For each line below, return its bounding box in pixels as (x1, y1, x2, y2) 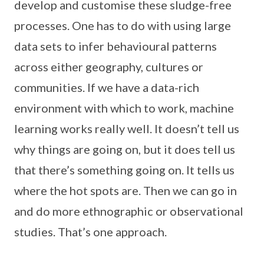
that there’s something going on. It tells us (14, 162, 235, 177)
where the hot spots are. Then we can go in (14, 183, 237, 197)
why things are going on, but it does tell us (14, 141, 235, 156)
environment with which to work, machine (14, 100, 234, 115)
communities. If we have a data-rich (14, 80, 199, 94)
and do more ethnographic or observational (14, 203, 243, 218)
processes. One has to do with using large (14, 18, 231, 32)
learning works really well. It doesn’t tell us (14, 121, 239, 136)
